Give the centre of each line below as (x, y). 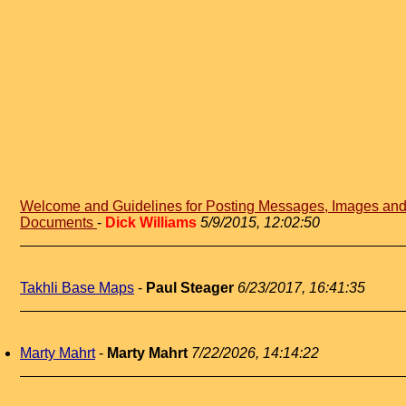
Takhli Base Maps (77, 288)
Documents (58, 222)
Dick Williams (151, 222)
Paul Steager (190, 288)
